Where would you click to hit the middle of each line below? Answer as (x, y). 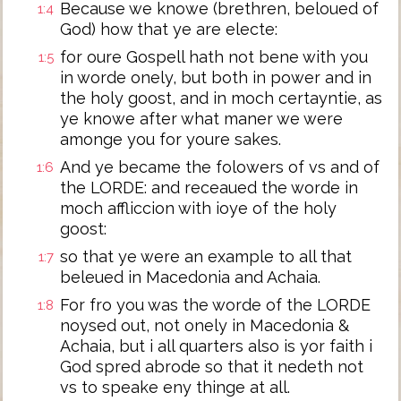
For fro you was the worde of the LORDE (215, 305)
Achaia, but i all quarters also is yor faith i (216, 346)
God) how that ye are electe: (169, 29)
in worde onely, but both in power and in (216, 77)
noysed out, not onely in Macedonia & (205, 325)
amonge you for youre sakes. (171, 139)
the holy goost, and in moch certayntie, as (221, 98)
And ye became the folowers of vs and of (220, 167)
